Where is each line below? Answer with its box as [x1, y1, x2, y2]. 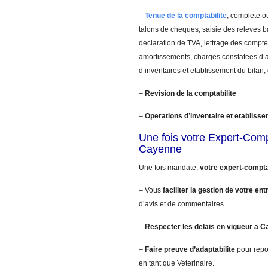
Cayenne [139, 143, 182, 155]
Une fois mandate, [139, 163, 200, 172]
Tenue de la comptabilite [145, 11, 227, 20]
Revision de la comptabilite [145, 89, 236, 98]
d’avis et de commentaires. [139, 200, 226, 208]
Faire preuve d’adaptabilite [145, 245, 235, 254]
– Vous [139, 186, 163, 194]
